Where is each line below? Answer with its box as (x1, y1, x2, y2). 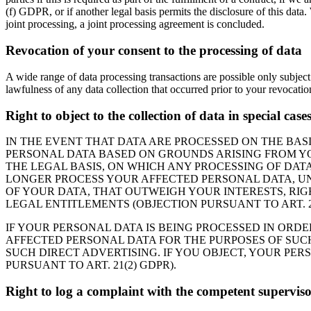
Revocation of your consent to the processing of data (6, 43, 302, 58)
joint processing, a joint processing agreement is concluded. (6, 18, 264, 31)
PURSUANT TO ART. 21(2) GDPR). (6, 259, 176, 271)
